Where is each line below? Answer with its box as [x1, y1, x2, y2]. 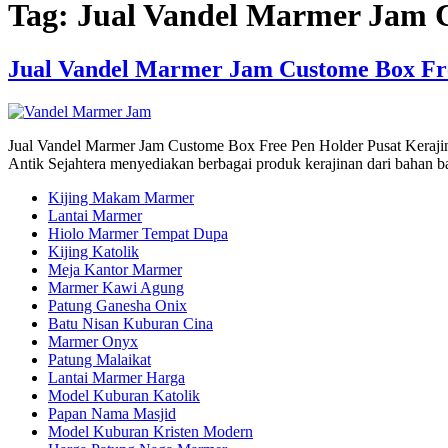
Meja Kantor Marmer [48, 260, 182, 278]
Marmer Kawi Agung [48, 278, 184, 296]
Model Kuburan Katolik [48, 386, 200, 404]
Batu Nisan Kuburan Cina [48, 314, 213, 332]
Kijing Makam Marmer [48, 188, 194, 206]
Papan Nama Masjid [48, 404, 176, 422]
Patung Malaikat [48, 350, 151, 368]
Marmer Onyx [48, 332, 138, 350]
